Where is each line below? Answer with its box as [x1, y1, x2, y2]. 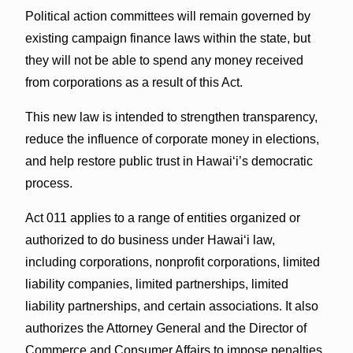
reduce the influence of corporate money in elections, [24, 132, 319, 146]
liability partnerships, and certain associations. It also [24, 299, 318, 313]
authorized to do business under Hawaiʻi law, [24, 232, 275, 247]
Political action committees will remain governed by [24, 9, 310, 23]
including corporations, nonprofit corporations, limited [24, 255, 320, 269]
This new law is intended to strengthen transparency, [24, 110, 318, 124]
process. [24, 176, 72, 190]
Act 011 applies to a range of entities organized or [24, 210, 300, 225]
